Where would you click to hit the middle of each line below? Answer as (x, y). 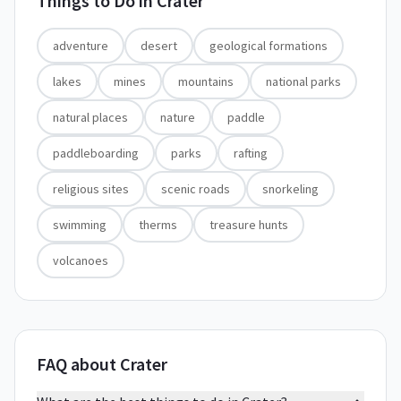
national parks (303, 81)
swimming (80, 225)
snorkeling (290, 189)
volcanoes (81, 260)
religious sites (91, 189)
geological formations (269, 46)
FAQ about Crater (102, 364)
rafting (251, 153)
